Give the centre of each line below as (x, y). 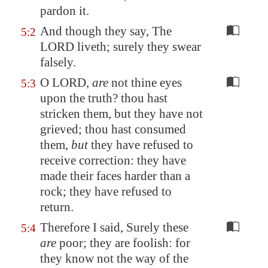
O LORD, (66, 83)
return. (57, 207)
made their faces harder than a (115, 176)
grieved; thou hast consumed (113, 129)
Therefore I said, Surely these (114, 227)
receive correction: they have (113, 160)
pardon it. (65, 11)
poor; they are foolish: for (123, 243)
